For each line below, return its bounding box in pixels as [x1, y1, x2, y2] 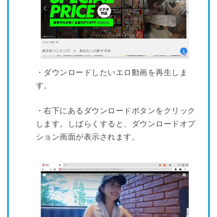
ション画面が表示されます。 [36, 133, 140, 141]
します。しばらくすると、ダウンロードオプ [36, 120, 196, 128]
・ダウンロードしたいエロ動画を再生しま [36, 68, 188, 77]
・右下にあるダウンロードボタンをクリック [36, 107, 196, 115]
